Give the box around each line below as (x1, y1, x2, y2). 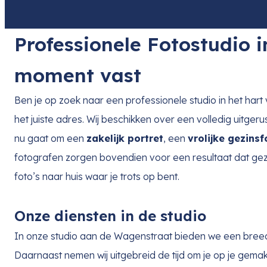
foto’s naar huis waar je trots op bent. (14, 170, 179, 183)
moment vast (14, 63, 141, 88)
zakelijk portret (86, 132, 163, 145)
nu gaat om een (14, 132, 86, 145)
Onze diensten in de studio (14, 207, 206, 225)
